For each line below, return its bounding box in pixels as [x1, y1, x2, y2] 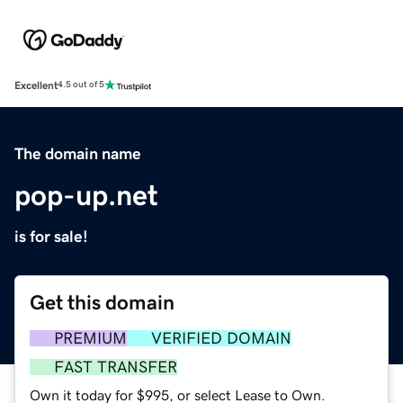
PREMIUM [54, 329, 127, 346]
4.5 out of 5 [58, 80, 104, 90]
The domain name [14, 145, 141, 162]
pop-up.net [14, 180, 158, 210]
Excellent [14, 79, 58, 91]
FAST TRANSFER [54, 358, 177, 375]
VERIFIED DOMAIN [151, 329, 291, 346]
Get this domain [30, 291, 175, 313]
